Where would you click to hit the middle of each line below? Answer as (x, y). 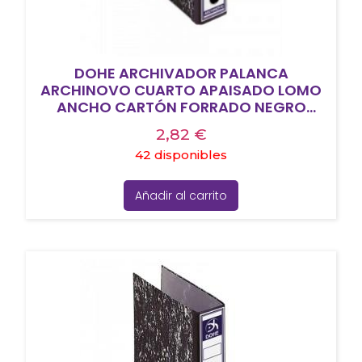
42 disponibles (181, 154)
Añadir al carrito (181, 195)
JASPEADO (181, 124)
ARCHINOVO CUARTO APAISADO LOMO (181, 90)
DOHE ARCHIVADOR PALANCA (181, 73)
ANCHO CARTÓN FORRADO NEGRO (181, 107)
